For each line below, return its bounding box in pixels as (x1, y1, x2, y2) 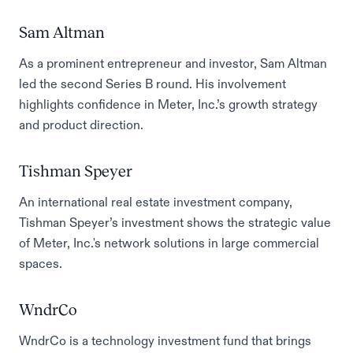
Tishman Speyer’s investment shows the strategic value (19, 216, 331, 229)
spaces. (19, 257, 62, 269)
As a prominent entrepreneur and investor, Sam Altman (19, 57, 327, 69)
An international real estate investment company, (19, 195, 292, 208)
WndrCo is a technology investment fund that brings (19, 334, 311, 347)
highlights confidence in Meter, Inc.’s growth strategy (19, 98, 318, 110)
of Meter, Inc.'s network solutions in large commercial (19, 236, 319, 249)
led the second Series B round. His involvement (19, 77, 286, 90)
